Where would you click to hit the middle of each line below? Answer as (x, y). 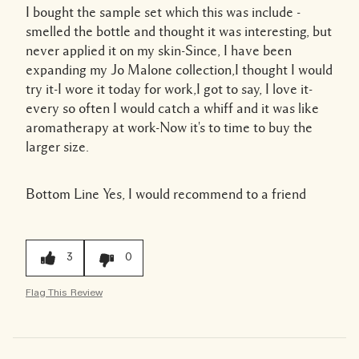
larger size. (57, 146)
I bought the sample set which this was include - (163, 12)
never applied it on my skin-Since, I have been (159, 50)
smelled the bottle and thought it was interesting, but (179, 31)
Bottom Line (63, 194)
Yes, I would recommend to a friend (203, 194)
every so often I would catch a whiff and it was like (172, 108)
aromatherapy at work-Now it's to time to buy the (169, 127)
